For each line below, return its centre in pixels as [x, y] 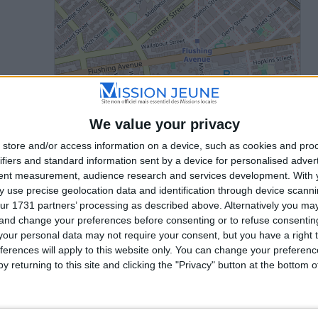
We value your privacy [164, 125]
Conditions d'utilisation [258, 290]
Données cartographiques [164, 298]
